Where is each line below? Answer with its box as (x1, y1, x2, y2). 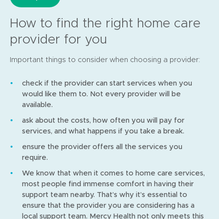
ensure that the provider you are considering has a (22, 200, 195, 209)
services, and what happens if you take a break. (22, 126, 184, 135)
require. (22, 153, 48, 161)
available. (22, 100, 53, 109)
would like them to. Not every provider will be (22, 89, 181, 98)
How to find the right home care (10, 15, 200, 30)
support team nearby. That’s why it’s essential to (22, 190, 187, 198)
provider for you (10, 31, 107, 46)
